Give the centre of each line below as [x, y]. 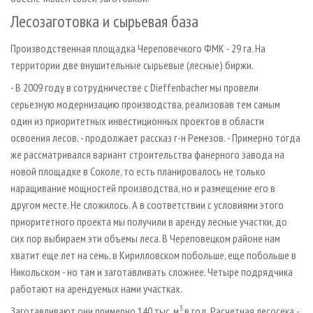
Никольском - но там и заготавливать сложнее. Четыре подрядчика [152, 271]
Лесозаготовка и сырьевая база [104, 21]
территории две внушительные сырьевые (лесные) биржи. [132, 65]
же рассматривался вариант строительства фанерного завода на [147, 154]
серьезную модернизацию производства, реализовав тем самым [145, 104]
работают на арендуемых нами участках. [96, 288]
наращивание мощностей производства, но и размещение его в [143, 188]
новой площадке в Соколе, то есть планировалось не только [138, 171]
